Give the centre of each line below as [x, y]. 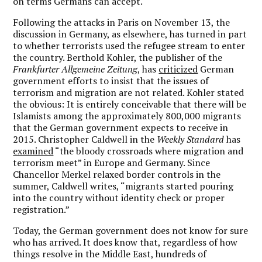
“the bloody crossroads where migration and [149, 151]
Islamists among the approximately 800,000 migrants [127, 116]
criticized [178, 69]
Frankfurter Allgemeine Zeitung [75, 69]
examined [33, 151]
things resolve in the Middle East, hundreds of [110, 254]
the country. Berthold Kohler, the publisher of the [118, 57]
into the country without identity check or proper [119, 197]
